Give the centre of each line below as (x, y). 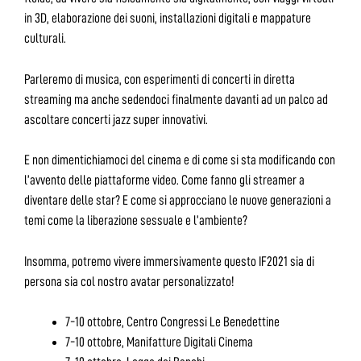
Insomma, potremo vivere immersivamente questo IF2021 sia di (169, 261)
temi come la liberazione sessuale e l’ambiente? (136, 221)
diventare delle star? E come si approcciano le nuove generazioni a (178, 201)
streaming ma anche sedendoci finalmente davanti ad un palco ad (176, 99)
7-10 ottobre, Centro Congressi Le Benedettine (172, 322)
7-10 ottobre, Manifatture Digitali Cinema (159, 342)
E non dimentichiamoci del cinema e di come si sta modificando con (180, 160)
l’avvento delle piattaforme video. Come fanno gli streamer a (164, 180)
